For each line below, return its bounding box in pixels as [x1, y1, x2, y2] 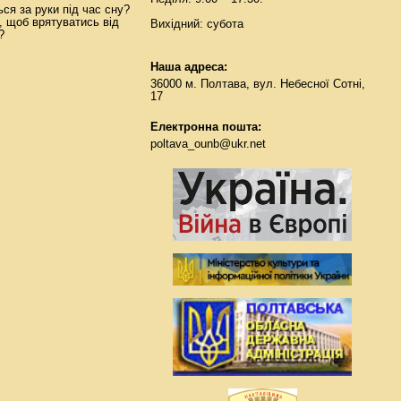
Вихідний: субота [150, 18, 243, 31]
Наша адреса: [150, 61, 227, 74]
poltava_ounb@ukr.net [150, 138, 266, 151]
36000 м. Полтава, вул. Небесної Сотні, [150, 78, 365, 91]
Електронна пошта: [150, 121, 261, 134]
